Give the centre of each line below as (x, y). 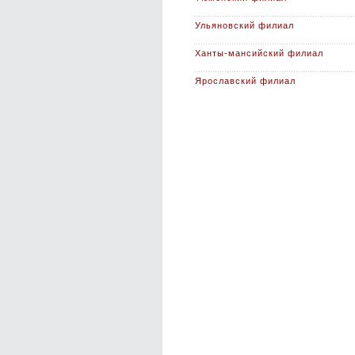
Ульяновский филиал (244, 25)
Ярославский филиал (245, 81)
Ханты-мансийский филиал (259, 53)
